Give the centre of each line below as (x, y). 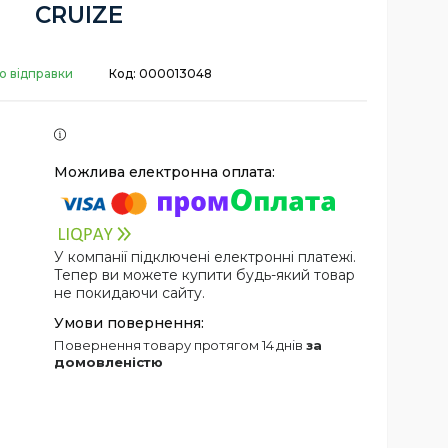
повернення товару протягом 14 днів (185, 344)
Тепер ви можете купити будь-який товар (205, 274)
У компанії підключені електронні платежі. (205, 256)
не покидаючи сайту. (130, 292)
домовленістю (109, 361)
